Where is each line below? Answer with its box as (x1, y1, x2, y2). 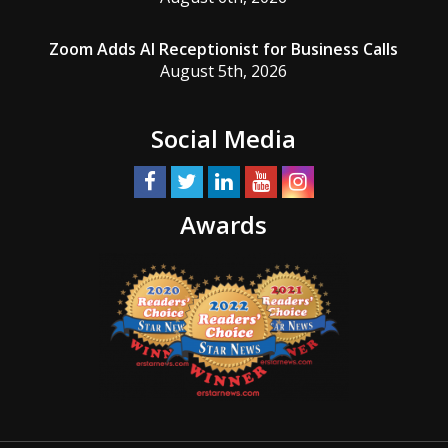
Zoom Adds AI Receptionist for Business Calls (49, 37, 399, 60)
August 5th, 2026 (160, 59, 288, 82)
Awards (180, 207, 268, 241)
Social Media (151, 121, 297, 155)
